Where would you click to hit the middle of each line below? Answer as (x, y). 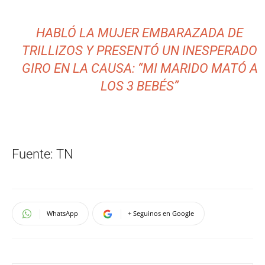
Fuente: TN (43, 154)
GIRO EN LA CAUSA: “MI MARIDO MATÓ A (140, 69)
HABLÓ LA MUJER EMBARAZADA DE (140, 33)
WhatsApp (62, 214)
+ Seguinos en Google (161, 214)
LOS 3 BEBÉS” (140, 86)
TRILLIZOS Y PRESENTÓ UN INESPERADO (140, 51)
